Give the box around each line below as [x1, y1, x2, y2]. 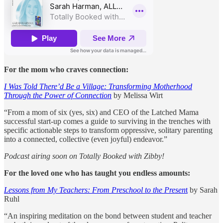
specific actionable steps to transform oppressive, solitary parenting [4, 125, 213, 134]
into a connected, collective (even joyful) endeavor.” [4, 134, 167, 143]
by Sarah [188, 185, 218, 194]
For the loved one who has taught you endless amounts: [4, 168, 190, 177]
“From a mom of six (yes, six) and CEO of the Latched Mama [4, 108, 199, 116]
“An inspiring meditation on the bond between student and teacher [4, 211, 212, 220]
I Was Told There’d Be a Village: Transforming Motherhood [4, 82, 192, 91]
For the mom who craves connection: [4, 65, 128, 74]
